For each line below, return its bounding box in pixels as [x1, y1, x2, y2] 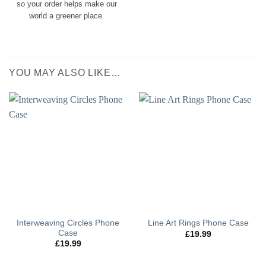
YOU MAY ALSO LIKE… [9, 67, 121, 78]
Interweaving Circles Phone [17, 218, 119, 227]
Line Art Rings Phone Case [147, 218, 249, 228]
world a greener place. [28, 11, 104, 20]
